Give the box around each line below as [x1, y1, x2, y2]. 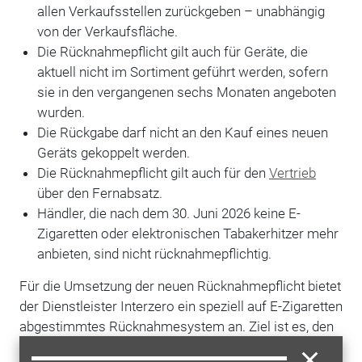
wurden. [36, 103, 85, 120]
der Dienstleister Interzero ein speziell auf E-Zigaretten [19, 297, 343, 314]
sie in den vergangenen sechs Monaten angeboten [36, 83, 336, 100]
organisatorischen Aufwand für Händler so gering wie [19, 338, 339, 355]
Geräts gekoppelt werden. [36, 144, 190, 161]
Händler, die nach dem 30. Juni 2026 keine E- [36, 204, 301, 221]
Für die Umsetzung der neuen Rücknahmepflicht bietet [19, 277, 341, 294]
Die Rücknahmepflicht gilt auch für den [36, 164, 269, 181]
